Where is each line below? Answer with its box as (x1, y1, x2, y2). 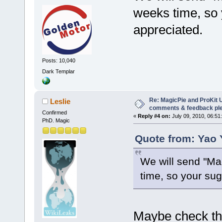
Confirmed (42, 109, 67, 115)
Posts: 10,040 (42, 57, 75, 64)
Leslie (50, 97, 71, 106)
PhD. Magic (42, 117, 70, 123)
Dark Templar (42, 68, 75, 74)
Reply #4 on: (137, 112, 170, 119)
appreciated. (133, 22, 203, 37)
